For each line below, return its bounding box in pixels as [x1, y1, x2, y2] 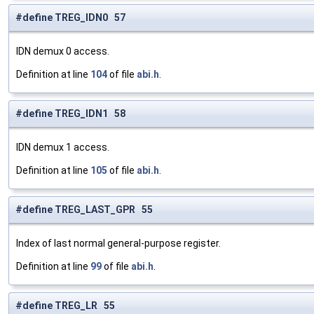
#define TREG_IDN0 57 [15, 12, 125, 24]
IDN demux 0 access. [16, 46, 109, 57]
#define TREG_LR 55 [15, 300, 115, 312]
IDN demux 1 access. [16, 142, 109, 153]
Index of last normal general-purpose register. [16, 238, 221, 250]
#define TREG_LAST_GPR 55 [15, 204, 153, 216]
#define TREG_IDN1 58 [15, 108, 125, 120]
